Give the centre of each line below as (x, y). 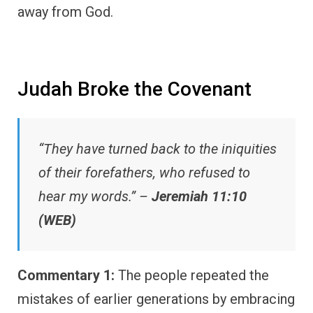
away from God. (65, 12)
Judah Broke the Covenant (134, 89)
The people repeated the (192, 276)
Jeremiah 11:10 (199, 197)
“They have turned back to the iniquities (158, 149)
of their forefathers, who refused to (144, 173)
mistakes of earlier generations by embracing (156, 299)
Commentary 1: (66, 276)
